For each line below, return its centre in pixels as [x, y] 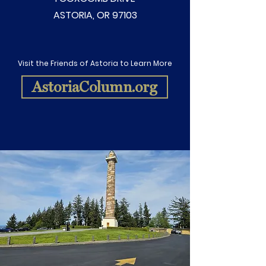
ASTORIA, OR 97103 [95, 15]
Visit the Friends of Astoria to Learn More [95, 63]
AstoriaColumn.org [95, 87]
